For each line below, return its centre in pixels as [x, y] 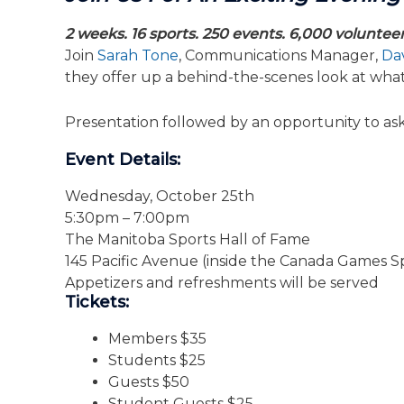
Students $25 [157, 360]
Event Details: [123, 159]
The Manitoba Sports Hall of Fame [188, 239]
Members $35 [157, 338]
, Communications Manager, [280, 55]
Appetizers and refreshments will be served [222, 282]
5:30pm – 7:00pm [127, 217]
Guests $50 [149, 381]
